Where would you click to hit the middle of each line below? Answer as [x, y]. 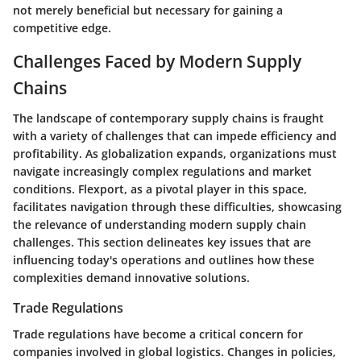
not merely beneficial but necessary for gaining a [148, 10]
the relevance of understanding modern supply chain [160, 225]
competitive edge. [62, 27]
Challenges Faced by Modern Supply [157, 61]
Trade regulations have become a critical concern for [158, 334]
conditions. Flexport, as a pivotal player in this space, [160, 189]
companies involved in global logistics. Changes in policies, [174, 351]
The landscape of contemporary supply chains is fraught [168, 118]
